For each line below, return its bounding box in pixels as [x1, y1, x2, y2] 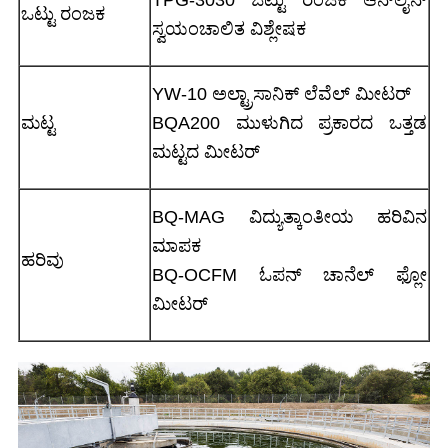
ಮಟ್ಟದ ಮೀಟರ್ [152, 141, 260, 162]
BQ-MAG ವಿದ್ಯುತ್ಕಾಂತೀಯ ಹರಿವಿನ [152, 206, 427, 227]
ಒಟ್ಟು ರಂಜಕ [21, 3, 105, 24]
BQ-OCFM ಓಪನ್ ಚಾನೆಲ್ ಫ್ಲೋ [152, 264, 427, 285]
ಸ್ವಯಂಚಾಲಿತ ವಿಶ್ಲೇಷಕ [152, 18, 306, 39]
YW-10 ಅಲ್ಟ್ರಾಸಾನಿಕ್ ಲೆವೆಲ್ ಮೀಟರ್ [152, 83, 411, 104]
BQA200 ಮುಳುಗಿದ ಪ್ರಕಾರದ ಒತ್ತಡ [152, 112, 427, 133]
